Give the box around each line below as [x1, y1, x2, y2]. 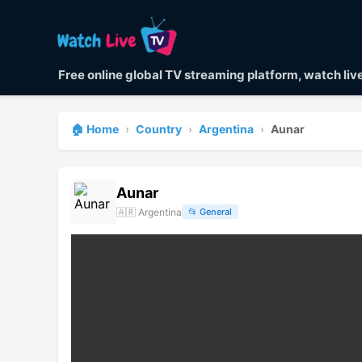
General [200, 206, 232, 218]
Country [136, 121, 182, 136]
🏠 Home [71, 121, 119, 136]
